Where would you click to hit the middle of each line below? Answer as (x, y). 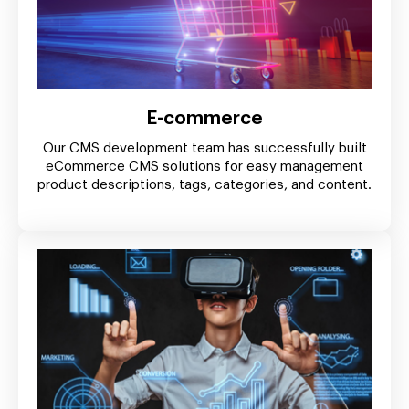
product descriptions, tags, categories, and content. (204, 184)
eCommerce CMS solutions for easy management (204, 166)
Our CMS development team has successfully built (204, 148)
